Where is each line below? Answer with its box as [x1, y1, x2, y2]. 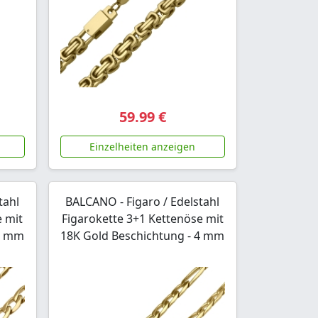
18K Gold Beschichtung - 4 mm [60, 228, 225, 244]
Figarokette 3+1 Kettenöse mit [61, 211, 224, 227]
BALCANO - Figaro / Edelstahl [65, 194, 220, 210]
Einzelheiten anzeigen [89, 140, 196, 154]
